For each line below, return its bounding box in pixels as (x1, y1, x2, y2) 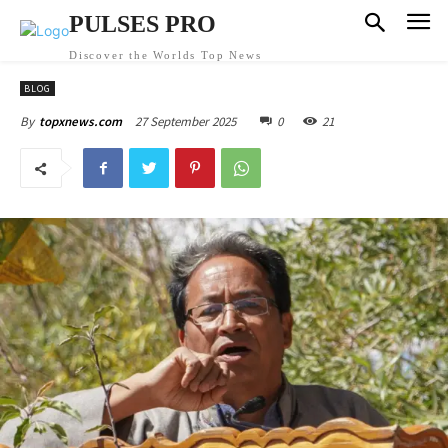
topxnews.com (39, 113, 122, 130)
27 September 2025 (135, 112, 236, 130)
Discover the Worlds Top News (69, 49, 262, 61)
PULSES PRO (69, 11, 216, 37)
